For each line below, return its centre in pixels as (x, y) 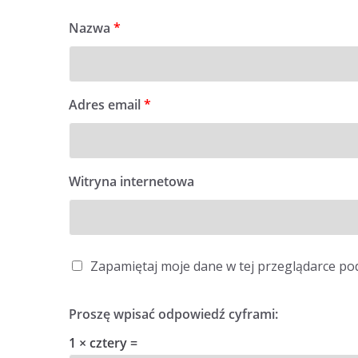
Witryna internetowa (131, 181)
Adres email (106, 105)
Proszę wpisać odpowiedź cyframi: (173, 314)
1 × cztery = (103, 343)
